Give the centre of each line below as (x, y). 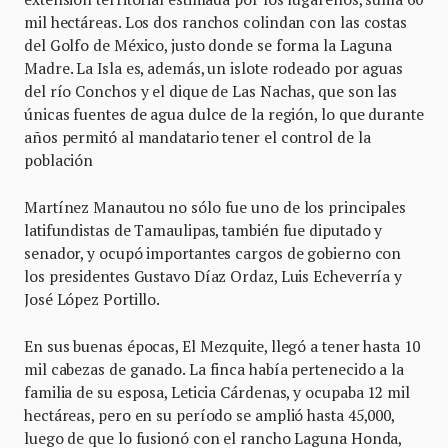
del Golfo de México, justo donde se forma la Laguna (208, 44)
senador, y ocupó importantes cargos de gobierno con (213, 252)
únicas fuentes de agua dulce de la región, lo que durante (224, 113)
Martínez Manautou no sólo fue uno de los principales (215, 206)
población (59, 159)
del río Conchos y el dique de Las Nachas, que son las (211, 90)
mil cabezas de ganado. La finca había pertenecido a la (214, 368)
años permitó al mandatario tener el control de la (197, 136)
